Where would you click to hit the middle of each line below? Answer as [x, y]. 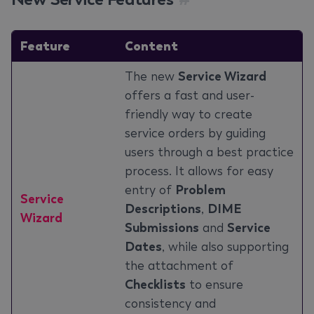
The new [151, 76]
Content [151, 46]
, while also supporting [225, 247]
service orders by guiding [195, 133]
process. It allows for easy [199, 171]
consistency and [170, 303]
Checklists [155, 285]
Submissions [162, 228]
